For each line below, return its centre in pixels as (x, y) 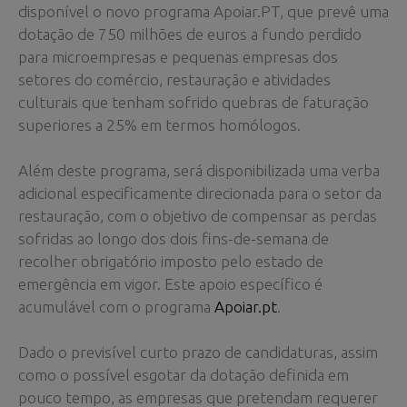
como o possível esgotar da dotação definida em (184, 375)
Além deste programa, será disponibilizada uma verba (199, 171)
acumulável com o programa (116, 307)
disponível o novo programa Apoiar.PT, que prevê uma (203, 12)
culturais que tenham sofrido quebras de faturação (194, 103)
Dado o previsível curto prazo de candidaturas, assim (198, 352)
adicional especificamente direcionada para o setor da (200, 194)
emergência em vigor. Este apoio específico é (170, 284)
